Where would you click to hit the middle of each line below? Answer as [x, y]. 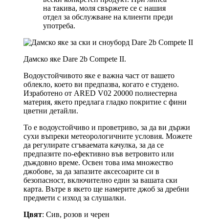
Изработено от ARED [61, 93]
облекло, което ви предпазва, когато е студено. [101, 84]
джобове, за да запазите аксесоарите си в [91, 171]
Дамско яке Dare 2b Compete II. [75, 59]
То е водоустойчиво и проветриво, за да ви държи [107, 127]
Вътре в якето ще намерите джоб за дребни [117, 189]
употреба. [59, 25]
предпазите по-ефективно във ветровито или [99, 153]
